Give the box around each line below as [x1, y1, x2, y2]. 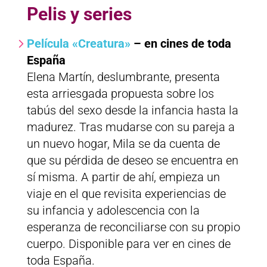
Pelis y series [26, 4, 132, 25]
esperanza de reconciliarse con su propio [26, 220, 240, 235]
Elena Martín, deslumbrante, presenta [26, 70, 220, 85]
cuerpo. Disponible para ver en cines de [26, 237, 231, 252]
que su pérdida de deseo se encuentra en [26, 153, 238, 168]
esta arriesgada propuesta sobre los [26, 86, 214, 101]
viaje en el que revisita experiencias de [26, 187, 226, 201]
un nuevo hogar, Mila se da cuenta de [26, 136, 220, 151]
